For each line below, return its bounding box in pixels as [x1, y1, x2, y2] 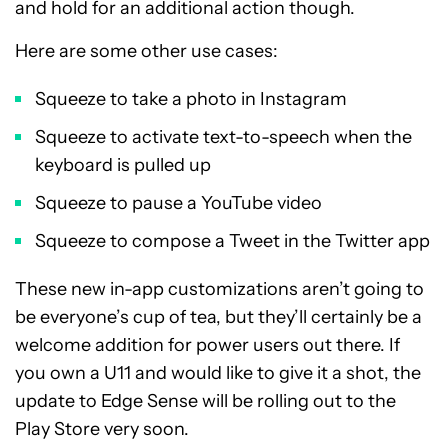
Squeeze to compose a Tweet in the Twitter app [35, 230, 430, 253]
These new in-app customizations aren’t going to [15, 278, 424, 301]
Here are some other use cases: [15, 40, 278, 63]
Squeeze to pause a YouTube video [35, 192, 322, 215]
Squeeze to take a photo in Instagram [35, 88, 347, 111]
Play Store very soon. [15, 418, 189, 441]
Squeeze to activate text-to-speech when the [35, 126, 412, 149]
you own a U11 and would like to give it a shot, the [15, 362, 421, 385]
